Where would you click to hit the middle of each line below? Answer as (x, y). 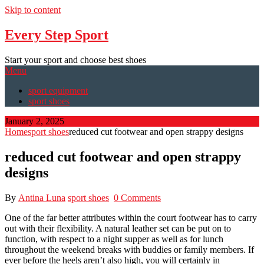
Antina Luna (42, 197)
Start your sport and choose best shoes (75, 60)
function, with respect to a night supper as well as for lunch (114, 239)
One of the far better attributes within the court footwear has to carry (131, 217)
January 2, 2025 (34, 121)
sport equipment (58, 90)
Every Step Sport (57, 34)
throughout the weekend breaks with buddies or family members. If (129, 249)
